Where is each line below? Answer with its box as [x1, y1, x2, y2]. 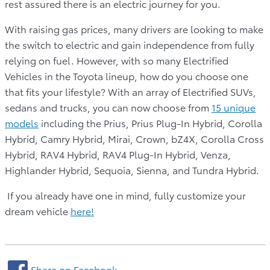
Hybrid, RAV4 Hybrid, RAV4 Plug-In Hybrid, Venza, [5, 146, 231, 161]
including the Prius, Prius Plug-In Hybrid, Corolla [39, 115, 262, 130]
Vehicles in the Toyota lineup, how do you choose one [5, 68, 248, 83]
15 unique [212, 99, 256, 114]
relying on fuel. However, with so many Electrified [5, 52, 228, 67]
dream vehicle [5, 203, 71, 218]
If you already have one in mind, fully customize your [5, 187, 246, 202]
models [5, 115, 39, 130]
